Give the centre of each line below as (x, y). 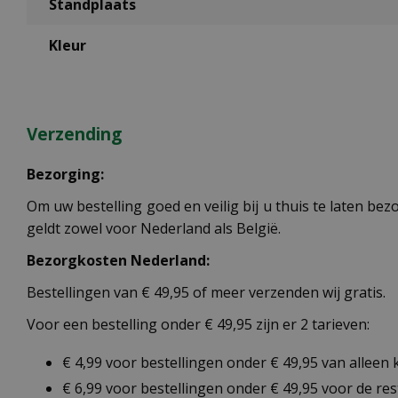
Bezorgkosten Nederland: (118, 261)
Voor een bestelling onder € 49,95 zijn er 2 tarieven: (198, 325)
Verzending (74, 135)
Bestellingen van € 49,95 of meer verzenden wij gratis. (206, 293)
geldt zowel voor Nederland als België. (154, 229)
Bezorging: (65, 175)
